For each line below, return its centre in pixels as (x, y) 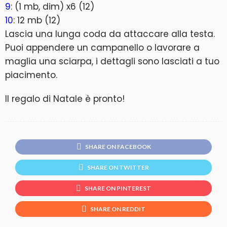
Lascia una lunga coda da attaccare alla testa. (110, 34)
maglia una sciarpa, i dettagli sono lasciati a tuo (112, 61)
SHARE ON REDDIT (118, 209)
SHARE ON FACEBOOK (118, 147)
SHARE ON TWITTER (118, 168)
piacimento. (31, 75)
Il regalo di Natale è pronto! (65, 99)
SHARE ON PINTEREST (118, 188)
